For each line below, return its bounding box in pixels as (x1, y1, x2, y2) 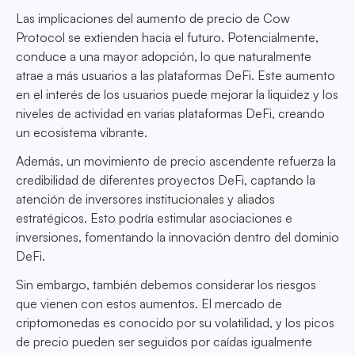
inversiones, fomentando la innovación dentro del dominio (16, 229, 339, 246)
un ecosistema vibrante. (16, 124, 147, 141)
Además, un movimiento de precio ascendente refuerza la (16, 153, 336, 170)
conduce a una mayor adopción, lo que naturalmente (16, 48, 311, 65)
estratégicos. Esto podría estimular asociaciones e (16, 210, 292, 227)
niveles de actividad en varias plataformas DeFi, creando (16, 105, 325, 122)
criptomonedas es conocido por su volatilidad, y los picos (16, 315, 334, 331)
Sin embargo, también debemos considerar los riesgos (16, 277, 316, 293)
